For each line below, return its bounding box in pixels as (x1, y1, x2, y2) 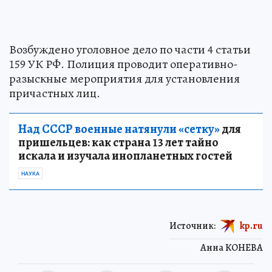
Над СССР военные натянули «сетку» (18, 120, 220, 137)
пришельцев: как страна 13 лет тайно (18, 134, 219, 151)
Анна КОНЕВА (200, 240, 263, 254)
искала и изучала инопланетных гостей (18, 147, 233, 164)
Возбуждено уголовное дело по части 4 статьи (9, 41, 251, 58)
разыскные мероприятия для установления (9, 70, 240, 87)
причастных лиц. (9, 84, 100, 101)
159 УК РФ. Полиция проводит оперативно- (9, 55, 238, 72)
